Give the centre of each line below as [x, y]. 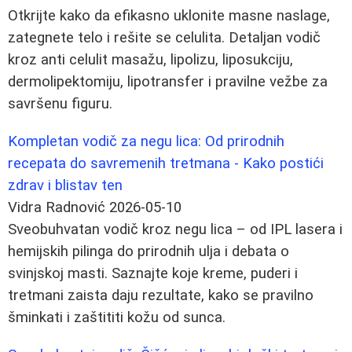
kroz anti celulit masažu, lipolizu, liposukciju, [150, 59]
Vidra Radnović [57, 207]
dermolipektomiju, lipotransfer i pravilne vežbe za [168, 81]
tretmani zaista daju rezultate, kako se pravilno [161, 295]
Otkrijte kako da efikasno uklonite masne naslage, [169, 15]
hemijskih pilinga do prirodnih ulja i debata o [148, 251]
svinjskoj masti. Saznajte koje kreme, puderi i [153, 273]
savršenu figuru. [60, 103]
